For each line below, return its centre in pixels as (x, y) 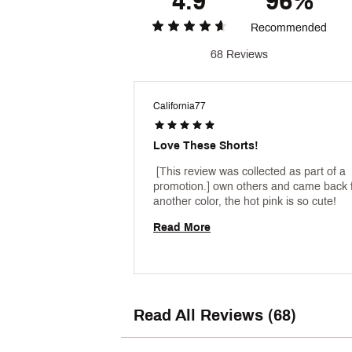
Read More (182, 227)
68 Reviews (239, 55)
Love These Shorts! (206, 146)
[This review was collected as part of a (249, 172)
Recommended (288, 28)
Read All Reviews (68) (215, 315)
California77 (180, 106)
